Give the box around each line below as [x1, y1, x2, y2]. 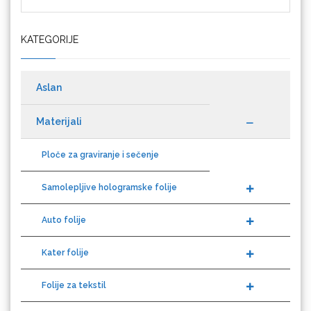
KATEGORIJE [21, 9, 78, 20]
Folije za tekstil [42, 255, 106, 265]
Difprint [142, 273, 169, 283]
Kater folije [42, 223, 89, 233]
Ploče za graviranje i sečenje [42, 125, 159, 135]
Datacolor [138, 119, 173, 129]
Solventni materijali [42, 288, 123, 298]
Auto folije [42, 190, 86, 200]
